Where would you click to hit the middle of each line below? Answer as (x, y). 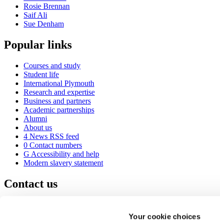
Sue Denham (44, 24)
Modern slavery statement (63, 163)
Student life (41, 74)
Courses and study (52, 65)
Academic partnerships (59, 110)
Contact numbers (55, 145)
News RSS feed (53, 136)
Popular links (38, 44)
